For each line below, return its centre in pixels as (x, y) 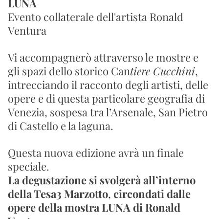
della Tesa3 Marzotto (58, 194)
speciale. (29, 166)
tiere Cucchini (163, 71)
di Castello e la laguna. (61, 126)
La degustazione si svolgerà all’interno (102, 180)
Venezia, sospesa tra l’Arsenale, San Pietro (108, 112)
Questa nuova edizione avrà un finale (96, 153)
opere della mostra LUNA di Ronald (94, 207)
